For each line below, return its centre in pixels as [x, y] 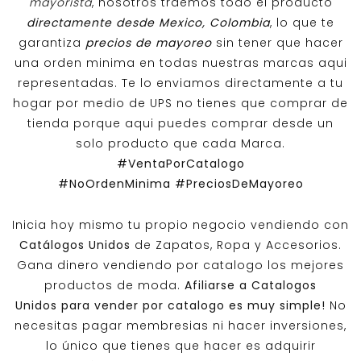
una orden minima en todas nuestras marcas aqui [180, 63]
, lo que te [302, 23]
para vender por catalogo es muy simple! [191, 306]
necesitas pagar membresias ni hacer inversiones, [180, 326]
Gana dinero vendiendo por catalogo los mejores [180, 266]
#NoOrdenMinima [116, 184]
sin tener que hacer [277, 43]
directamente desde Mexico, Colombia [148, 23]
